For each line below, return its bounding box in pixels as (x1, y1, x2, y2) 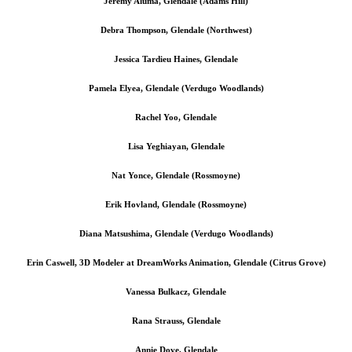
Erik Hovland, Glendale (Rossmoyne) (105, 199, 247, 209)
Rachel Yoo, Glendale (135, 112, 217, 122)
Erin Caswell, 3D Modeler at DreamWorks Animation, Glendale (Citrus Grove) (26, 257, 326, 267)
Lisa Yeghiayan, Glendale (127, 141, 225, 151)
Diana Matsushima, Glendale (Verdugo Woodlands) (79, 228, 273, 238)
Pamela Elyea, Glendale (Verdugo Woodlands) (88, 82, 264, 93)
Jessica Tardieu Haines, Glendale (114, 53, 238, 64)
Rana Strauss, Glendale (131, 315, 221, 325)
